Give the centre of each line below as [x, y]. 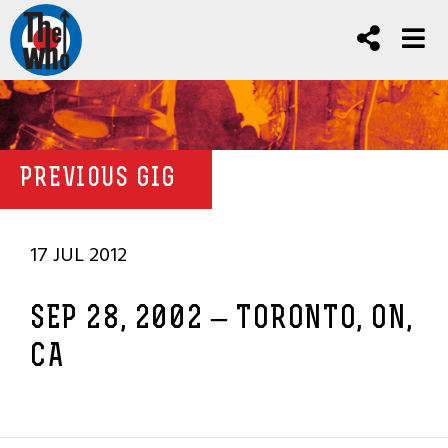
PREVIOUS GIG [98, 179]
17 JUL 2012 [78, 255]
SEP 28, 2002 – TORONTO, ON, [222, 320]
